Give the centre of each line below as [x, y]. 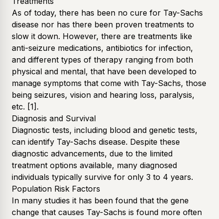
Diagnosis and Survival [54, 118]
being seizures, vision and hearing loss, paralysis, [103, 95]
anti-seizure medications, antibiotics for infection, [102, 48]
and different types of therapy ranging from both [102, 59]
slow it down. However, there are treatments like [102, 36]
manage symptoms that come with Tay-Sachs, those [109, 83]
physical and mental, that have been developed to [104, 71]
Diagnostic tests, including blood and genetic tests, [105, 130]
